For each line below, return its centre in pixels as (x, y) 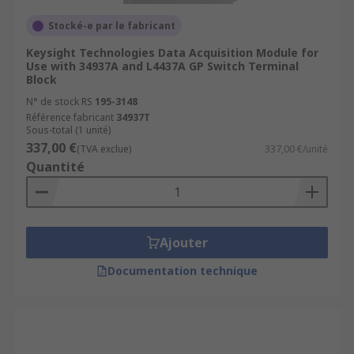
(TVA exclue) (104, 149)
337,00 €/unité (296, 149)
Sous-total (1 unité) (68, 130)
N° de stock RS (59, 102)
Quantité (55, 167)
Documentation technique (183, 271)
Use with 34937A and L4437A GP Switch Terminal (162, 66)
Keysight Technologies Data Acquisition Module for (172, 53)
